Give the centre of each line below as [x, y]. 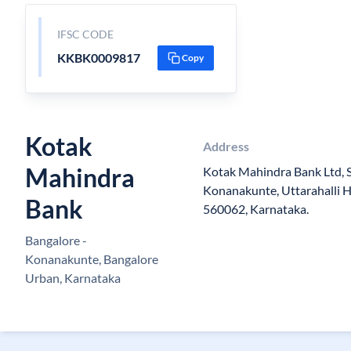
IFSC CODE [85, 34]
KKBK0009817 [98, 58]
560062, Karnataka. [255, 209]
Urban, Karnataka [73, 278]
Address [226, 146]
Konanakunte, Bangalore [92, 259]
